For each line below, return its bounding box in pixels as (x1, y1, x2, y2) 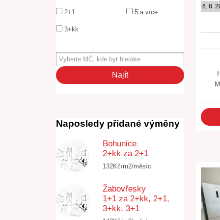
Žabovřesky (103, 184, 146, 193)
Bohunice (103, 139, 137, 148)
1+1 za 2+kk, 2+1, (103, 194, 169, 203)
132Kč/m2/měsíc (103, 163, 151, 170)
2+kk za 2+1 (103, 149, 148, 158)
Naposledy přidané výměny (56, 118, 180, 129)
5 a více (132, 8, 158, 16)
